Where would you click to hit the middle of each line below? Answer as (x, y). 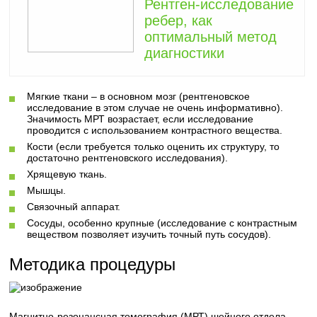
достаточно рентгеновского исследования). (128, 158)
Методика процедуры (93, 264)
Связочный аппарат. (74, 207)
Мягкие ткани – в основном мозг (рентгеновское (139, 96)
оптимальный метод (211, 37)
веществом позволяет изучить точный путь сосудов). (149, 234)
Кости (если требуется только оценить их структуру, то (154, 146)
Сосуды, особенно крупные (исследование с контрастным (162, 223)
